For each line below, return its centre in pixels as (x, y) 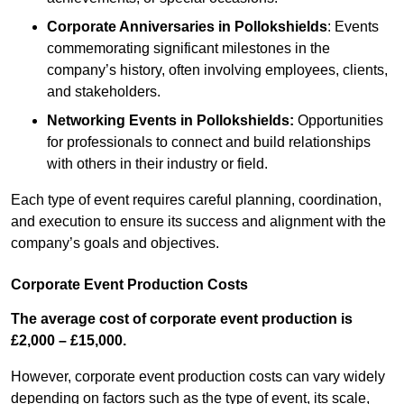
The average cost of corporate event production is (182, 319)
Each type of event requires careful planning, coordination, (196, 200)
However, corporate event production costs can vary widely (198, 377)
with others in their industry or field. (157, 164)
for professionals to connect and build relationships (209, 142)
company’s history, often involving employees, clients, (217, 70)
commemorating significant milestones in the (188, 49)
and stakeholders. (104, 92)
